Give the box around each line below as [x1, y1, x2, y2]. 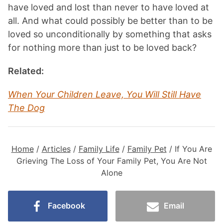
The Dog [8, 103, 45, 113]
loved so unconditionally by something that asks [8, 29, 212, 40]
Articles [41, 144, 71, 154]
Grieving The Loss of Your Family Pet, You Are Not [16, 156, 207, 166]
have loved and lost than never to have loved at [8, 2, 209, 13]
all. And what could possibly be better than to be [8, 15, 213, 26]
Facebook [47, 201, 85, 211]
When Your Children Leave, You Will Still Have [8, 89, 201, 100]
